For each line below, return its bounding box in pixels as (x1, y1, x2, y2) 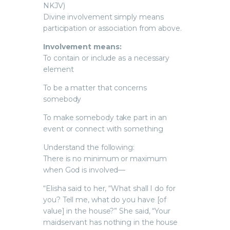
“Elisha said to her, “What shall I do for (43, 183, 176, 193)
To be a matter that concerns (43, 83, 147, 92)
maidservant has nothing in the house (43, 217, 178, 227)
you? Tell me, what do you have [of (43, 195, 167, 204)
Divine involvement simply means (43, 12, 164, 22)
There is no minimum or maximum (43, 154, 167, 163)
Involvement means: (43, 42, 122, 51)
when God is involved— (43, 165, 126, 175)
